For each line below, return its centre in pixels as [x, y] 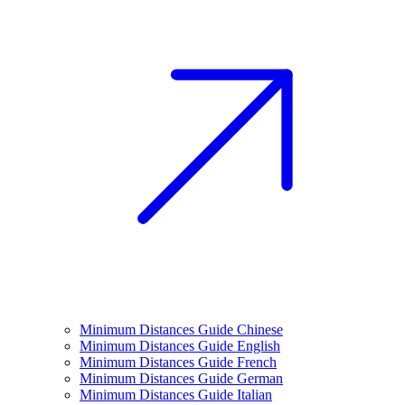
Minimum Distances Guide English [180, 346]
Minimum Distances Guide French [178, 362]
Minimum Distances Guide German [181, 378]
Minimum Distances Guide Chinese [181, 330]
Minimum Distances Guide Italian [176, 395]
